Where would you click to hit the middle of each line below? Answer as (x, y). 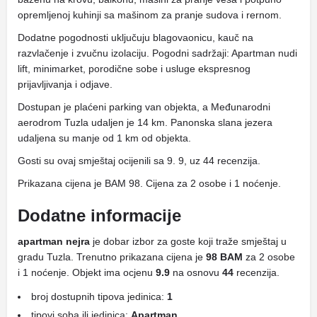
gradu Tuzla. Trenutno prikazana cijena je (112, 257)
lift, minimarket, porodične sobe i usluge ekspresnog (134, 69)
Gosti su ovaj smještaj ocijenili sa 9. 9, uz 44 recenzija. (139, 161)
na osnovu (196, 272)
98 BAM (224, 257)
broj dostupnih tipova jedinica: (99, 296)
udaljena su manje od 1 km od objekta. (104, 138)
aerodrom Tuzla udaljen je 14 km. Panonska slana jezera (145, 122)
